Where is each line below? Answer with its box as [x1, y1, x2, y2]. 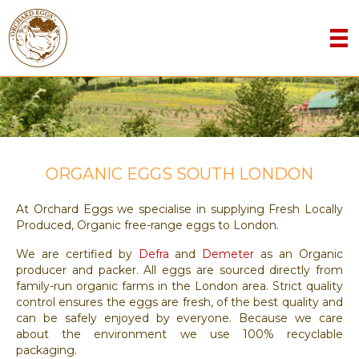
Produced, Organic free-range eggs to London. [16, 217, 279, 232]
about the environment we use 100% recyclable [16, 326, 343, 341]
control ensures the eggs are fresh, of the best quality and [16, 294, 343, 309]
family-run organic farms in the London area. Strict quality [16, 278, 343, 293]
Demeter [202, 246, 255, 261]
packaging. [16, 342, 77, 357]
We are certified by [16, 246, 139, 261]
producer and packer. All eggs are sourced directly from [16, 262, 343, 277]
